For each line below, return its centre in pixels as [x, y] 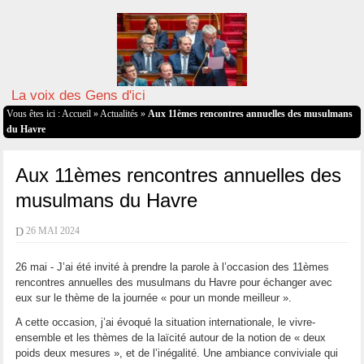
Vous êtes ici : [34, 113]
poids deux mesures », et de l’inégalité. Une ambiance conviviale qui [177, 353]
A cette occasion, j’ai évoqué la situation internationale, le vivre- [166, 323]
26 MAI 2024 [57, 230]
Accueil [76, 113]
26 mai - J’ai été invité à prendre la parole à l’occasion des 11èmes [173, 266]
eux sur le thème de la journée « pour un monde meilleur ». [154, 297]
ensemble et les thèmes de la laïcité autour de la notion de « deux [171, 338]
